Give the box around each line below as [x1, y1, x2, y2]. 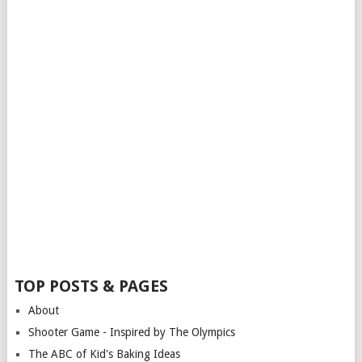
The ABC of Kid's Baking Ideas [27, 347, 180, 360]
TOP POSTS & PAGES [14, 276, 168, 296]
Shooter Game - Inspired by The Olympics [27, 325, 235, 339]
